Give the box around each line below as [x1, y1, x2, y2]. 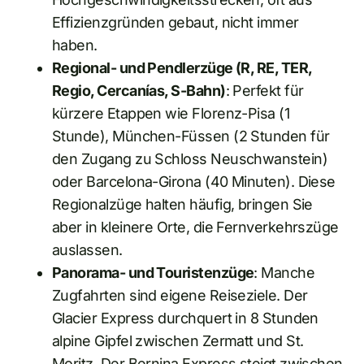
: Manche [253, 263, 315, 281]
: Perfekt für [225, 81, 304, 99]
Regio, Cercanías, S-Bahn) [52, 81, 226, 99]
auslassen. [52, 240, 123, 258]
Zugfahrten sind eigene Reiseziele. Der [52, 286, 308, 304]
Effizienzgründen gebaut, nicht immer [52, 13, 299, 31]
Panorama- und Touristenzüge [52, 263, 254, 281]
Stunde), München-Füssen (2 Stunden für [52, 127, 330, 145]
